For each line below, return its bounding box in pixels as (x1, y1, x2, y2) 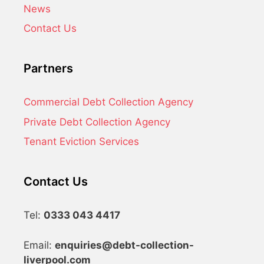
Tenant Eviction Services (24, 136, 139, 147)
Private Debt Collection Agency (24, 115, 170, 128)
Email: (24, 239, 55, 251)
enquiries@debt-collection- (55, 239, 194, 251)
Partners (24, 61, 73, 75)
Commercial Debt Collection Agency (24, 96, 193, 108)
